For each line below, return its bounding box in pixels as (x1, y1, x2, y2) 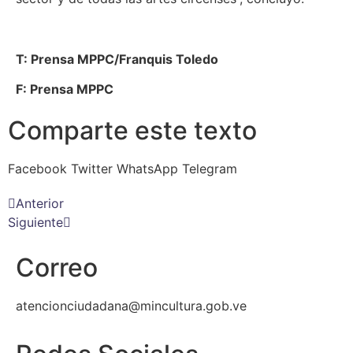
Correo (16, 251, 98, 283)
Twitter (71, 160, 113, 176)
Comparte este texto (8, 114, 257, 146)
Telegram (182, 160, 237, 176)
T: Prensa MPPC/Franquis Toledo (16, 50, 218, 67)
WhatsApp (117, 160, 178, 176)
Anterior (16, 195, 64, 211)
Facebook (8, 160, 67, 176)
